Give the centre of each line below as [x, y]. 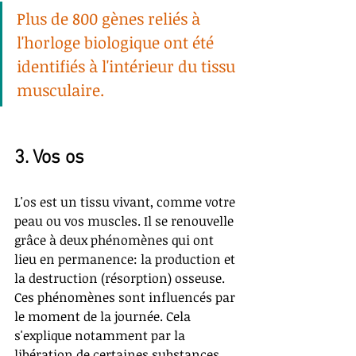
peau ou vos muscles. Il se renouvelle [126, 221]
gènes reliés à [151, 19]
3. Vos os [49, 159]
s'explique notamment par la [101, 336]
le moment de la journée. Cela [104, 317]
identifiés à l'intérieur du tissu [128, 66]
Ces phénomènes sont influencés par [126, 298]
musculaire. [60, 90]
